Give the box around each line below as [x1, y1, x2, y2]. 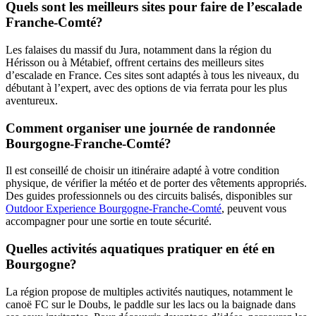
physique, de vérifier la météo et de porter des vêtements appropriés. [6, 177, 307, 190]
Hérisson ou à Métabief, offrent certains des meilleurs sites [6, 56, 264, 68]
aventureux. [6, 94, 58, 107]
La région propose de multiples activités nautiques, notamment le [6, 285, 293, 298]
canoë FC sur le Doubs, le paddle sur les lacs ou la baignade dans [6, 298, 296, 310]
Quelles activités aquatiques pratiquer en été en [6, 241, 275, 257]
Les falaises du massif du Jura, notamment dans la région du [6, 43, 272, 56]
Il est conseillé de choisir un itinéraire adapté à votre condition [6, 164, 279, 177]
